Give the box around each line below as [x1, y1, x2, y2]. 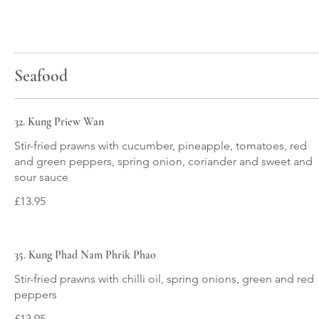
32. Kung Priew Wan [14, 114, 104, 129]
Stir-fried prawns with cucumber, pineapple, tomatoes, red [14, 138, 307, 152]
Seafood [14, 65, 68, 86]
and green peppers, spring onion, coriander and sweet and [14, 154, 313, 168]
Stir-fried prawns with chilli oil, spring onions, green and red [14, 271, 314, 286]
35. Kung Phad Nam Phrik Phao [14, 247, 156, 262]
